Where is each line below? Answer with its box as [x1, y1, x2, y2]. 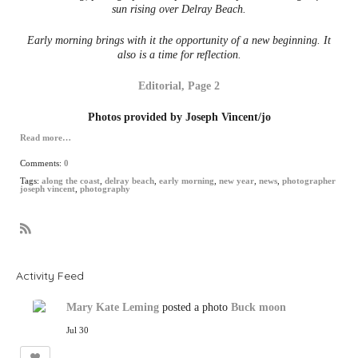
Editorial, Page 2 [138, 79, 220, 92]
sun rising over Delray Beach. [112, 2, 246, 15]
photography [80, 184, 130, 193]
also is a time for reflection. [117, 48, 241, 61]
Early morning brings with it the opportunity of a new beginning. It [27, 34, 331, 46]
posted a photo [159, 300, 231, 313]
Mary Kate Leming [66, 300, 159, 313]
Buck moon [231, 300, 286, 313]
